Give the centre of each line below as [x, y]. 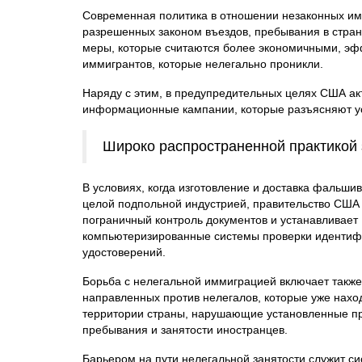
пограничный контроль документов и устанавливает [220, 219]
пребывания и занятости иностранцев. [185, 329]
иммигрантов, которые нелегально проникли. [203, 63]
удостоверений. [124, 252]
